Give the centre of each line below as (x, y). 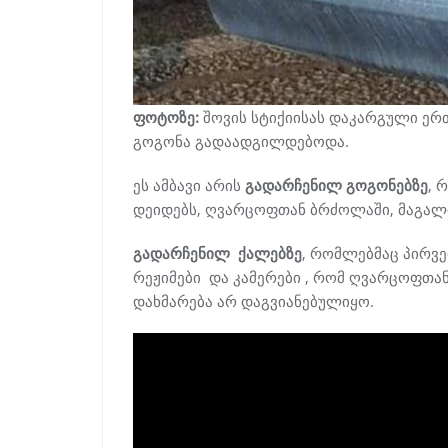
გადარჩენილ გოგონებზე (336, 184)
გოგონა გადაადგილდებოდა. (241, 140)
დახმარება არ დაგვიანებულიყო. (253, 300)
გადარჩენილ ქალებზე (217, 252)
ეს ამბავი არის (189, 184)
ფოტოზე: (166, 116)
